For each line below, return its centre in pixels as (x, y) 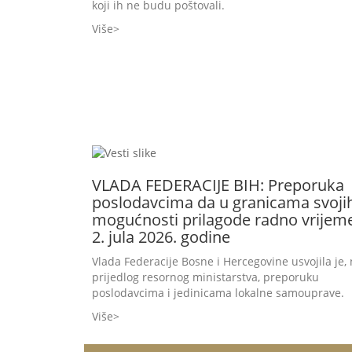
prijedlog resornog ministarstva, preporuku (205, 277)
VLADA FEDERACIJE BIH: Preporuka (218, 185)
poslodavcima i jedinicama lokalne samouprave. (218, 292)
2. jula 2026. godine (161, 236)
